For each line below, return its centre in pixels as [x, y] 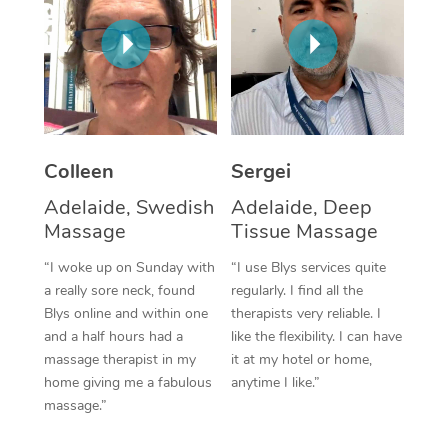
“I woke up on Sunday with [129, 267]
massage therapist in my [119, 359]
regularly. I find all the [297, 290]
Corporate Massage [352, 38]
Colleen [78, 171]
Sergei [261, 171]
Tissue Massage [304, 231]
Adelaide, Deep [301, 207]
